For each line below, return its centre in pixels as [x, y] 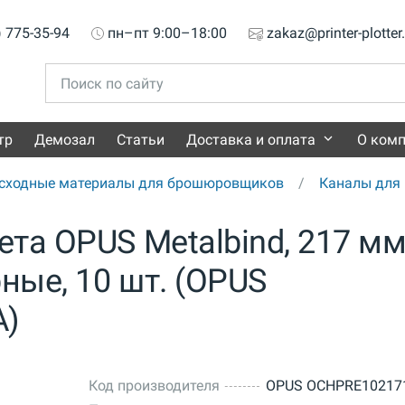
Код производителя [154, 386]
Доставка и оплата [251, 140]
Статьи [141, 140]
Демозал [65, 140]
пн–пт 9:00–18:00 [167, 33]
